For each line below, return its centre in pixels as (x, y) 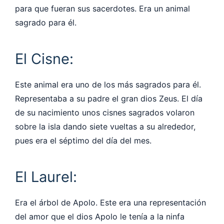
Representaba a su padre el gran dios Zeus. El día (109, 98)
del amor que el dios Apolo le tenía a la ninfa (100, 216)
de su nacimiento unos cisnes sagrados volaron (105, 112)
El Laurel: (46, 176)
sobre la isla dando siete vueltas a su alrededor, (105, 126)
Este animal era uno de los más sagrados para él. (108, 84)
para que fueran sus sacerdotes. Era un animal (102, 8)
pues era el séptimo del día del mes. (83, 140)
